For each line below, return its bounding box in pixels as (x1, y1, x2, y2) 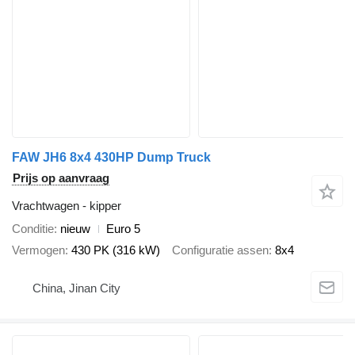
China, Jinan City (32, 281, 120, 295)
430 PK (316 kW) (71, 242, 160, 257)
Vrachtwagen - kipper (12, 199, 121, 213)
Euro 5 (106, 222, 140, 236)
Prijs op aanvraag (13, 171, 109, 185)
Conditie (12, 222, 54, 236)
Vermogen (12, 242, 65, 257)
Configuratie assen (172, 242, 269, 257)
